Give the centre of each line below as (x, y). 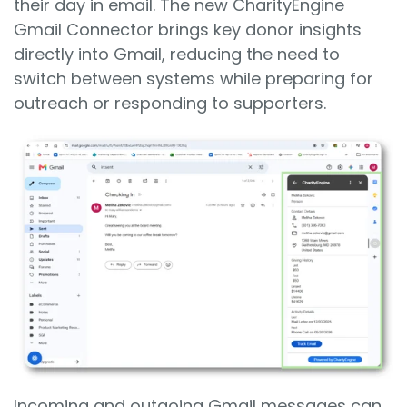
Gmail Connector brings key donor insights (188, 29)
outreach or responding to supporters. (170, 103)
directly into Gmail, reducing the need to (177, 54)
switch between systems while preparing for (194, 78)
